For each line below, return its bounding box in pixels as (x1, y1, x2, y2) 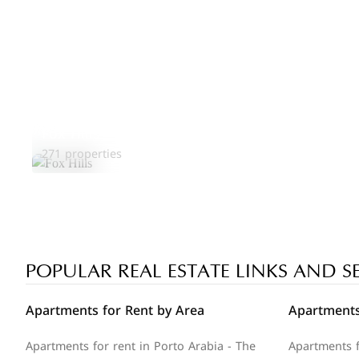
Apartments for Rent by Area (26, 298, 204, 323)
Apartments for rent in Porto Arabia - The (26, 336, 256, 357)
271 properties (42, 143, 122, 165)
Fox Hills (42, 120, 100, 147)
